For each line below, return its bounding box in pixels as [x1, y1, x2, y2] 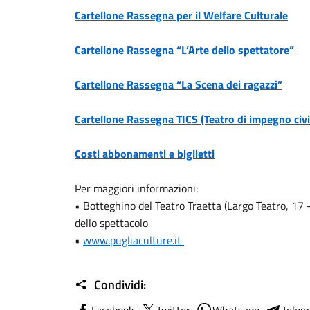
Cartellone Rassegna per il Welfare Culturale [75, 7, 288, 24]
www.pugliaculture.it [83, 232, 184, 248]
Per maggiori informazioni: [75, 180, 198, 197]
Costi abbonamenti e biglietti [75, 145, 215, 162]
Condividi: [91, 275, 146, 294]
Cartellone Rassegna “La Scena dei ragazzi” [75, 76, 282, 93]
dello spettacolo [75, 215, 148, 231]
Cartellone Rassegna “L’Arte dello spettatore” [75, 42, 294, 58]
